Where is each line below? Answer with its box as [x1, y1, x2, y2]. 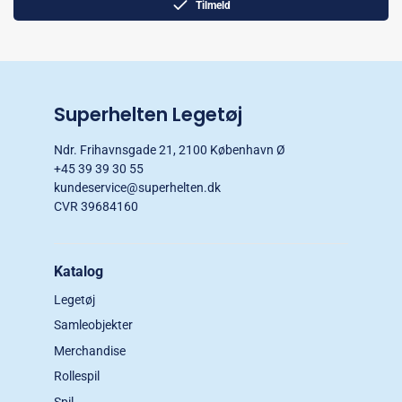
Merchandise [54, 343, 126, 358]
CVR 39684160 [54, 199, 138, 214]
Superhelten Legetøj [54, 101, 242, 127]
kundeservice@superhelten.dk [54, 180, 221, 195]
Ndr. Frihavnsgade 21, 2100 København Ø [54, 143, 285, 157]
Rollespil [54, 369, 100, 384]
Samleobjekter [54, 318, 133, 333]
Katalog [54, 263, 103, 280]
